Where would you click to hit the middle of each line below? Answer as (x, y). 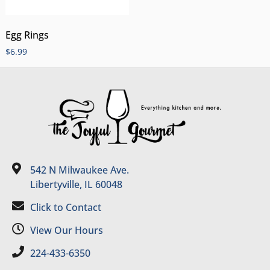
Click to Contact (66, 208)
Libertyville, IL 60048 (76, 185)
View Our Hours (67, 231)
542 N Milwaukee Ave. (80, 170)
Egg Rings (27, 35)
